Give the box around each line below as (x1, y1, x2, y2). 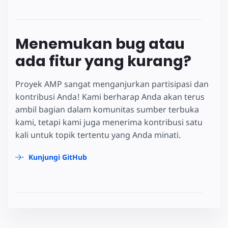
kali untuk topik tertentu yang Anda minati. (15, 129, 181, 140)
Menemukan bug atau (15, 33, 185, 54)
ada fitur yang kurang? (15, 50, 191, 71)
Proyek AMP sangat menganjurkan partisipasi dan (15, 78, 209, 90)
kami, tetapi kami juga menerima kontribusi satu (15, 116, 203, 128)
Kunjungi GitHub (28, 152, 87, 162)
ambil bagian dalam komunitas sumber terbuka (15, 103, 199, 115)
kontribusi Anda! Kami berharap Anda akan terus (15, 91, 205, 102)
